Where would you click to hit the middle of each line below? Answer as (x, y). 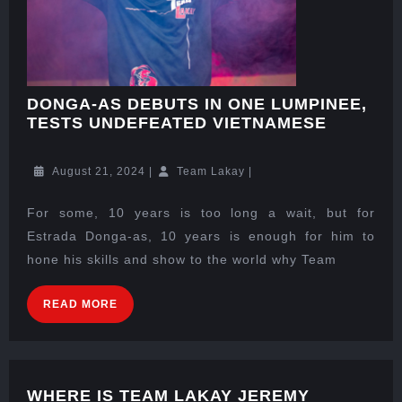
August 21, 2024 (99, 171)
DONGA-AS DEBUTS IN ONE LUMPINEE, (197, 104)
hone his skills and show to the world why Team (182, 259)
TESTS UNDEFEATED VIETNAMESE (177, 122)
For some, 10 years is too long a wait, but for (201, 212)
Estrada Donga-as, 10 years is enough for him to (201, 236)
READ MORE (80, 304)
